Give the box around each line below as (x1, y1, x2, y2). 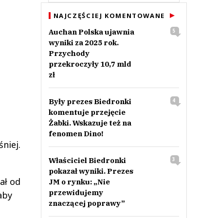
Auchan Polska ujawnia (48, 27, 134, 36)
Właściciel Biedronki (48, 156, 126, 165)
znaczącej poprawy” (48, 199, 125, 208)
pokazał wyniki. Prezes (48, 166, 133, 176)
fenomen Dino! (48, 129, 103, 138)
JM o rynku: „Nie (48, 177, 110, 186)
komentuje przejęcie (48, 108, 126, 117)
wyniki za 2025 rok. (48, 38, 119, 47)
